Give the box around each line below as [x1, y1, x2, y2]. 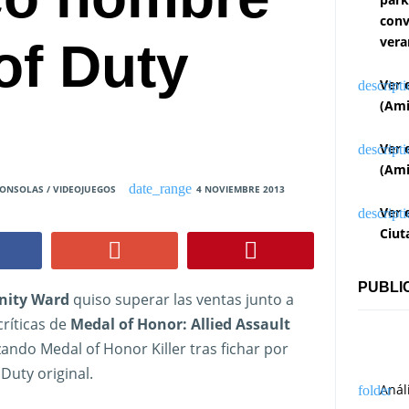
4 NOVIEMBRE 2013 [195, 183, 285, 196]
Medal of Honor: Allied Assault [69, 314, 290, 335]
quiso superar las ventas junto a [68, 289, 294, 310]
